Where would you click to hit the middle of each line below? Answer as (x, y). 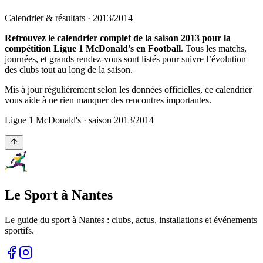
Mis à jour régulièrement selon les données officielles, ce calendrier (128, 89)
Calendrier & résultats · (49, 18)
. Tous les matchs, (214, 48)
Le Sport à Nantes (59, 195)
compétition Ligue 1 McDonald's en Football (93, 48)
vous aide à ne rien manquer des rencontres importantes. (108, 100)
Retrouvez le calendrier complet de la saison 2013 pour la (118, 38)
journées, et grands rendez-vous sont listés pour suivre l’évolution (125, 59)
